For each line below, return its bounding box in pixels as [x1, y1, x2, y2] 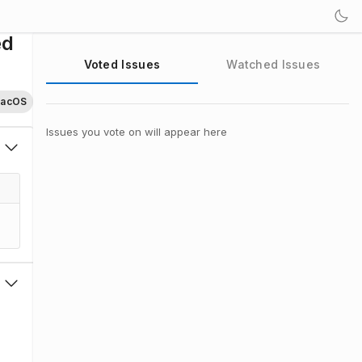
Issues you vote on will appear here [46, 125, 228, 138]
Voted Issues [83, 57, 161, 71]
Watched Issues [226, 57, 321, 71]
